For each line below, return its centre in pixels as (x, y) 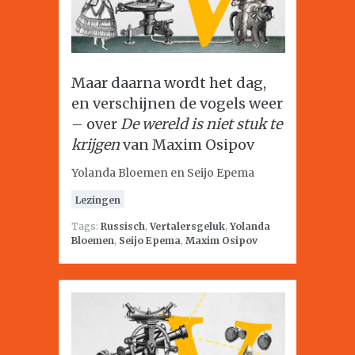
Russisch (123, 226)
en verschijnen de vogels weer (177, 103)
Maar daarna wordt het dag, (169, 83)
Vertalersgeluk (187, 226)
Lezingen (98, 200)
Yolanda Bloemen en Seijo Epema (163, 173)
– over (96, 124)
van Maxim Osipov (187, 145)
